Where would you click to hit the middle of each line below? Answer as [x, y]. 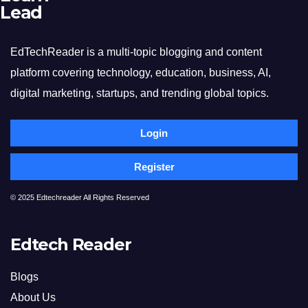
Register [154, 166]
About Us [33, 298]
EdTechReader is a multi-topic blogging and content [136, 52]
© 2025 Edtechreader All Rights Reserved [80, 197]
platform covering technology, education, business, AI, [141, 72]
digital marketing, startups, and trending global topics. [140, 93]
